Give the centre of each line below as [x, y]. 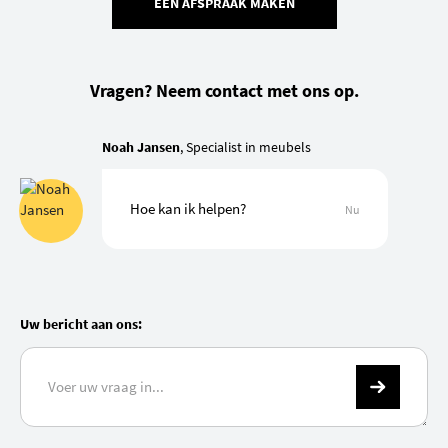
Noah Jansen [141, 146]
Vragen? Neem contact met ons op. [224, 90]
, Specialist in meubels [245, 146]
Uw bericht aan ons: [81, 323]
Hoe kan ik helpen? [188, 208]
